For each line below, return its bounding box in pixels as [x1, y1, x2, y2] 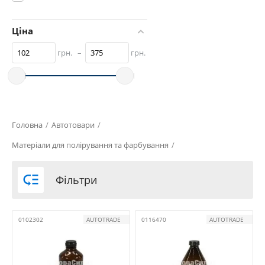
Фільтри [56, 173, 97, 188]
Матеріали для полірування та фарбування [12, 140, 169, 151]
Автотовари [51, 119, 95, 131]
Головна [12, 119, 43, 131]
